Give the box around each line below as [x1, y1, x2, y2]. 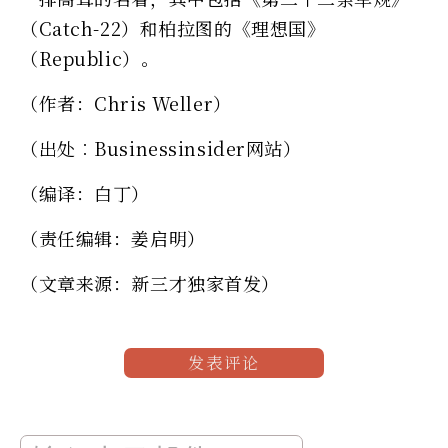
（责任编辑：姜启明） [20, 224, 206, 251]
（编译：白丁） [20, 179, 150, 206]
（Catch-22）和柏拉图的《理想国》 [20, 14, 326, 41]
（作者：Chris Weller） [20, 89, 232, 116]
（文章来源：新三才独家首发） [20, 269, 280, 296]
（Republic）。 [20, 44, 160, 71]
